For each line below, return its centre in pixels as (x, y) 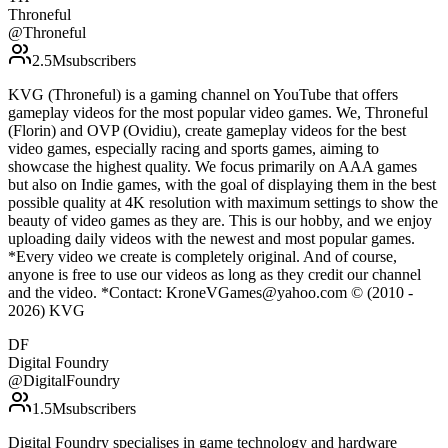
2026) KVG (46, 311)
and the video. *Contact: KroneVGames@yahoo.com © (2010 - (210, 293)
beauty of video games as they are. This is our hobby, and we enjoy (220, 221)
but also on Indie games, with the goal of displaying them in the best (222, 185)
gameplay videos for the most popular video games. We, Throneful (218, 113)
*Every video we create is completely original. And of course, (202, 257)
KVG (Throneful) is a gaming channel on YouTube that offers (203, 95)
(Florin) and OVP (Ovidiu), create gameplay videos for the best (207, 131)
